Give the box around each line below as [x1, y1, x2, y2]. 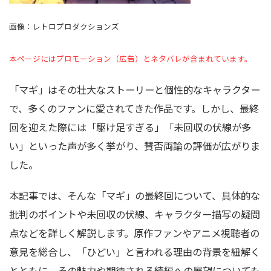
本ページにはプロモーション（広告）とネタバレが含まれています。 [9, 53, 252, 64]
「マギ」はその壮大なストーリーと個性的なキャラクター [9, 82, 260, 97]
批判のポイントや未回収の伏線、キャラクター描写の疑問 [9, 207, 260, 221]
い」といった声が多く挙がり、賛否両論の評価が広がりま [9, 139, 260, 153]
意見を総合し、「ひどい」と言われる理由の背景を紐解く [9, 244, 260, 259]
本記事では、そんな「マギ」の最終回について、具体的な [9, 188, 260, 203]
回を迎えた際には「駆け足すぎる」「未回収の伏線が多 [9, 120, 251, 134]
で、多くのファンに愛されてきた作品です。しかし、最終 [9, 101, 259, 116]
